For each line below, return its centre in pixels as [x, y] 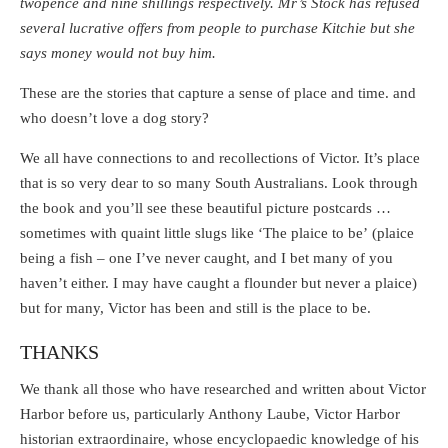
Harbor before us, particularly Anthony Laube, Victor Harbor [210, 413]
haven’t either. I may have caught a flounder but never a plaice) [218, 283]
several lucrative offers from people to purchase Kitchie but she [217, 28]
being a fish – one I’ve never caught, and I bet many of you [206, 258]
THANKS [59, 352]
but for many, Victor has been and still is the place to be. [195, 308]
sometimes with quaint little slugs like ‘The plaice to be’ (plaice [217, 233]
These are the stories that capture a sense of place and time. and [218, 93]
